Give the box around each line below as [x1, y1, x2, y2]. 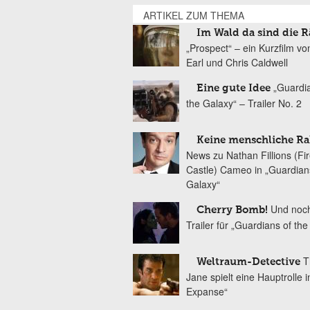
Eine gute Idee [197, 83, 271, 93]
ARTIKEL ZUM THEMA [143, 8, 244, 22]
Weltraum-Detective [197, 257, 300, 267]
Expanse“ [186, 284, 228, 298]
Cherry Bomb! [197, 205, 268, 215]
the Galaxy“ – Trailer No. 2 [186, 96, 302, 110]
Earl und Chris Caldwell [186, 55, 288, 69]
